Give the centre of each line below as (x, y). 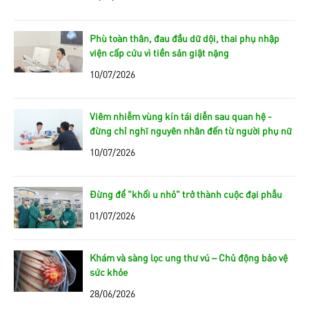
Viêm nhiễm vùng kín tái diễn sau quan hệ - (181, 116)
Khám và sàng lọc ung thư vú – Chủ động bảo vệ (189, 257)
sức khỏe (109, 271)
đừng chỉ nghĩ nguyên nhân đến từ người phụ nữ (191, 130)
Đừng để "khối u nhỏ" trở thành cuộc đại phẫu (186, 193)
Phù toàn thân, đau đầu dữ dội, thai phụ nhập (185, 38)
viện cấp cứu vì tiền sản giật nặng (159, 52)
